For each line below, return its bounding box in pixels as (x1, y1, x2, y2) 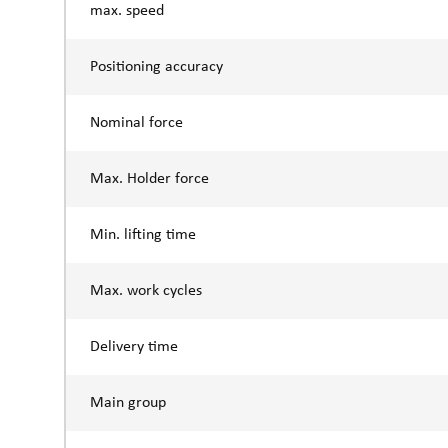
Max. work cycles (89, 282, 202, 299)
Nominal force (89, 114, 183, 131)
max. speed (89, 2, 164, 19)
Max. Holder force (89, 170, 209, 187)
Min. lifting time (89, 226, 196, 243)
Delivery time (89, 338, 178, 355)
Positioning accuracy (89, 58, 223, 75)
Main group (89, 394, 166, 411)
